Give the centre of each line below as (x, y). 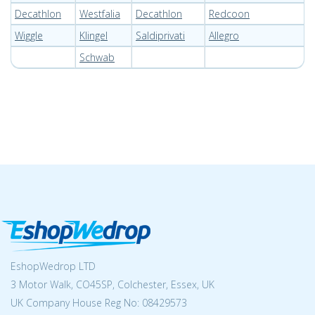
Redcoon (229, 14)
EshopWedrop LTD (53, 266)
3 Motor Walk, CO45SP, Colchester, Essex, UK (112, 284)
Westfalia (100, 14)
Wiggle (29, 36)
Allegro (224, 36)
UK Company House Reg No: (76, 303)
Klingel (94, 36)
